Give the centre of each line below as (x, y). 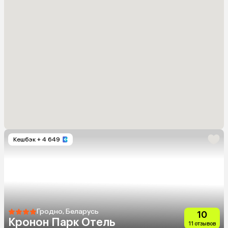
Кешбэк (24, 139)
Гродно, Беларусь (68, 211)
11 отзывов (202, 223)
